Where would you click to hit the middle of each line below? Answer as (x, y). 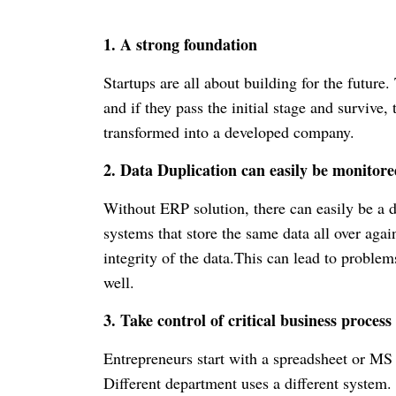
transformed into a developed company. (229, 132)
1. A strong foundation (180, 45)
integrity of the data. (169, 258)
